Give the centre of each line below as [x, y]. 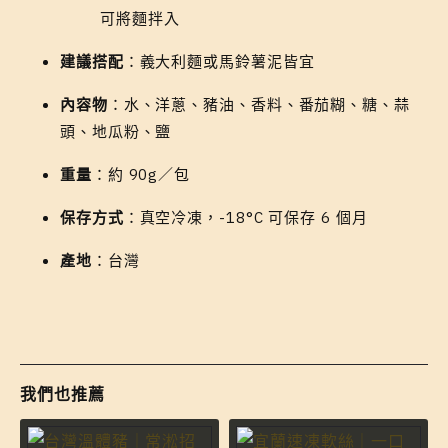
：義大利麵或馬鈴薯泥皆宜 [219, 61]
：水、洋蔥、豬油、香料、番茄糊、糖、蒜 [258, 104]
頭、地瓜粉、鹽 [116, 131]
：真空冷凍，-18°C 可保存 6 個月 [245, 217]
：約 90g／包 [141, 174]
